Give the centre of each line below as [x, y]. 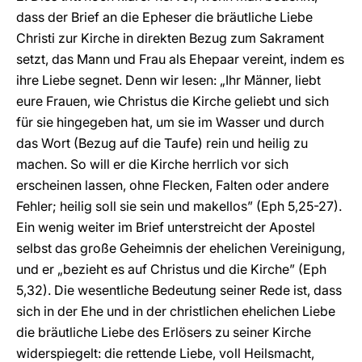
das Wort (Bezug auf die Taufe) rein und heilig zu [162, 143]
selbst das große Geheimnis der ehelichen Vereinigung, [181, 248]
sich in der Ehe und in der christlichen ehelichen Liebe [176, 311]
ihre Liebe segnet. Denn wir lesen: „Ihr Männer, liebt [168, 80]
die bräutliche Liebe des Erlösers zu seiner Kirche [164, 332]
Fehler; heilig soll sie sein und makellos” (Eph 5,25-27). [179, 206]
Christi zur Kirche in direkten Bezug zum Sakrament [170, 38]
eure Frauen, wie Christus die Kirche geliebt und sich [173, 101]
